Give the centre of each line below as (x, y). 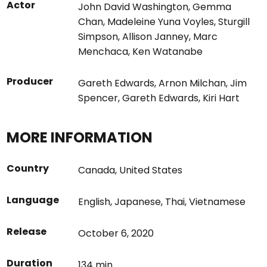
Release (27, 232)
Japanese (138, 202)
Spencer (98, 98)
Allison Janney (156, 37)
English (94, 202)
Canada (97, 170)
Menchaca (103, 52)
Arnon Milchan (193, 83)
